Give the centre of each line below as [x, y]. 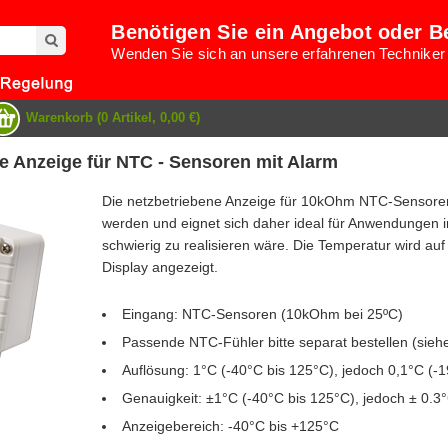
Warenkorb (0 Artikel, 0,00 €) [112, 117]
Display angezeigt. [159, 267]
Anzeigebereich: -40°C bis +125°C [230, 426]
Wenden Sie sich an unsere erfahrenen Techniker [278, 53]
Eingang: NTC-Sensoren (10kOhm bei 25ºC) [262, 314]
